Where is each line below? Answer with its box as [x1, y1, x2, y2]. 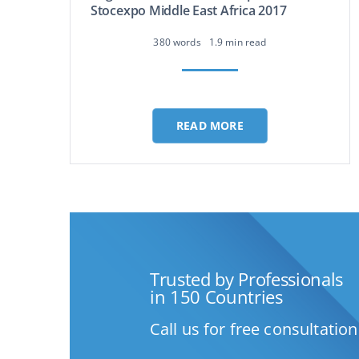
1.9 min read [208, 34, 267, 49]
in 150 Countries [149, 284, 283, 309]
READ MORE [176, 118, 244, 133]
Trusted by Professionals [149, 267, 344, 291]
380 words [153, 34, 201, 49]
